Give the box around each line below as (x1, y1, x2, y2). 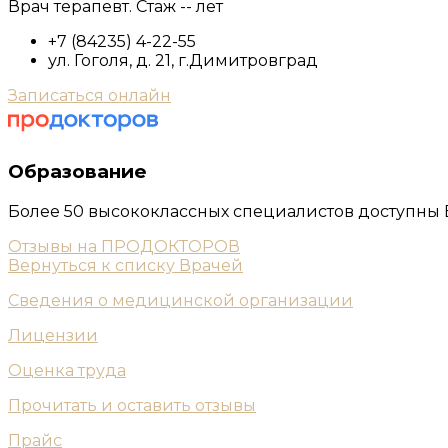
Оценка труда (8, 360, 126, 380)
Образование (8, 159, 147, 183)
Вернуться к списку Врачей (8, 255, 243, 275)
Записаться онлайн (8, 86, 171, 106)
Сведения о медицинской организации (8, 290, 353, 310)
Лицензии (8, 325, 98, 345)
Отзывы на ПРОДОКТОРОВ (8, 236, 240, 256)
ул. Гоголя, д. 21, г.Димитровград (48, 51, 318, 71)
